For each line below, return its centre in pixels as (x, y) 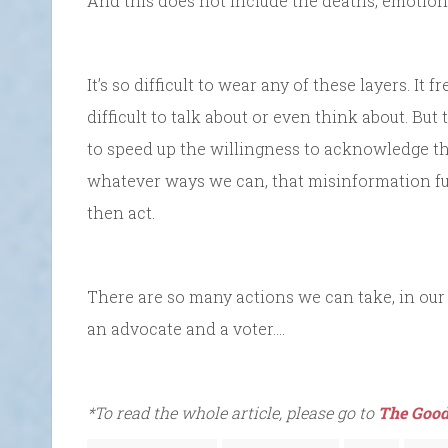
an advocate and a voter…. (186, 328)
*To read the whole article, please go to (232, 412)
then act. (121, 212)
